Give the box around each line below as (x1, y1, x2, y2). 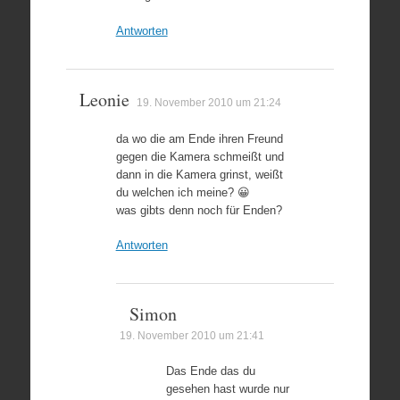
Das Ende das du (165, 364, 255, 378)
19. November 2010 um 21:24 (136, 96, 281, 109)
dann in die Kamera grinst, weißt (115, 167, 283, 181)
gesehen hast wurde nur (165, 382, 289, 396)
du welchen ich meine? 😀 (115, 185, 250, 199)
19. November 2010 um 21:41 (119, 329, 264, 342)
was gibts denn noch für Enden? (115, 203, 282, 217)
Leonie (79, 87, 129, 112)
